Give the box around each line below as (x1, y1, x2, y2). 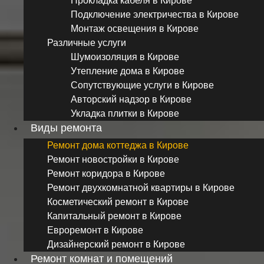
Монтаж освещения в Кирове (71, 23, 199, 34)
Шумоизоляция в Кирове (71, 51, 179, 62)
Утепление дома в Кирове (71, 65, 184, 76)
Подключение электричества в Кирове (71, 9, 239, 19)
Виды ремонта (31, 121, 102, 134)
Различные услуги (47, 37, 126, 48)
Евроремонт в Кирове (47, 225, 143, 235)
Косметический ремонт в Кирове (47, 196, 189, 207)
